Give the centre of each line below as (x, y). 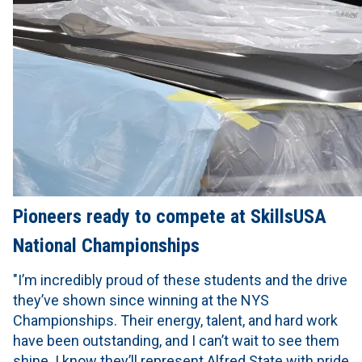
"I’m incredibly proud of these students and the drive (180, 280)
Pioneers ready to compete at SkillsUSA (170, 217)
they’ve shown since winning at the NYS (141, 301)
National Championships (106, 246)
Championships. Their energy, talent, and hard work (175, 321)
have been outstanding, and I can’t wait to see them (176, 341)
